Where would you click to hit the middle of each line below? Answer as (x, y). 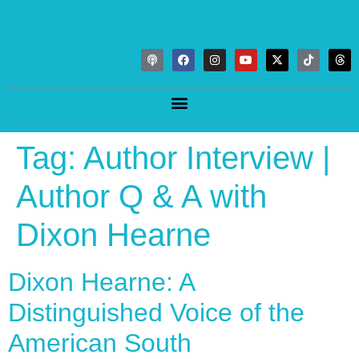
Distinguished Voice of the (156, 313)
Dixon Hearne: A (101, 282)
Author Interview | (207, 158)
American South (100, 343)
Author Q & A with (141, 196)
